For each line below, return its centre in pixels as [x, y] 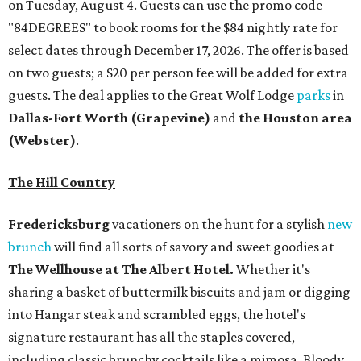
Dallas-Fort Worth [68, 117]
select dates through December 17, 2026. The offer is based [178, 50]
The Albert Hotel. [178, 269]
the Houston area [295, 117]
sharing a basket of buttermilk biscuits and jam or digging [179, 291]
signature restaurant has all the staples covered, [151, 336]
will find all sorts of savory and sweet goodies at [193, 246]
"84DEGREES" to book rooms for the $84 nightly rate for [173, 27]
